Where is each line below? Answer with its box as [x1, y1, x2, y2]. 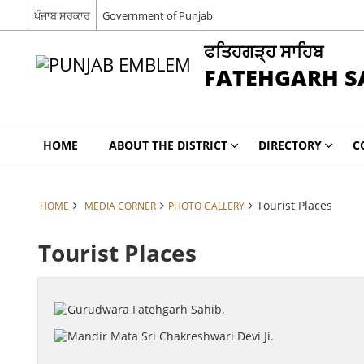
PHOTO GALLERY [167, 199, 245, 212]
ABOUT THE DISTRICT [108, 137, 227, 153]
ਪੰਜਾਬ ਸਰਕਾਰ [33, 7, 90, 23]
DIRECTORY [258, 137, 322, 153]
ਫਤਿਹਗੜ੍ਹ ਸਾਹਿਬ [203, 39, 323, 63]
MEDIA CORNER [84, 199, 156, 212]
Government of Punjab [102, 7, 213, 23]
